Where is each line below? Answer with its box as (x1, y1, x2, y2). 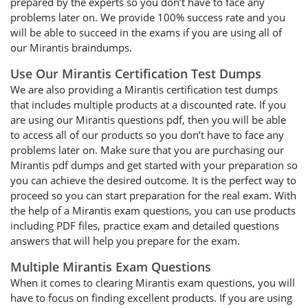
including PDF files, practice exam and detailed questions (10, 219, 279, 232)
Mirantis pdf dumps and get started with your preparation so (10, 158, 298, 172)
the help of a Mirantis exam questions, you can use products (10, 203, 296, 217)
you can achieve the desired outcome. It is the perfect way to (10, 173, 296, 187)
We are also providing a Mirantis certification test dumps (10, 82, 278, 96)
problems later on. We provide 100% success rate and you (10, 10, 285, 24)
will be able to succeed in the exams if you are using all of (10, 25, 282, 39)
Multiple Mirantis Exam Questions (10, 258, 211, 275)
